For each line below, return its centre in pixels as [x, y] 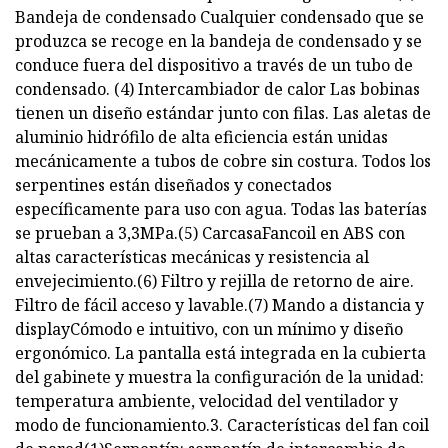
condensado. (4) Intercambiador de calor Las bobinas [217, 89]
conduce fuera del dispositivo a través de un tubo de [214, 65]
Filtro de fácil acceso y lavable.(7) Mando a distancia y [219, 305]
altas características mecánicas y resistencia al [192, 257]
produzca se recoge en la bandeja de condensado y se [218, 41]
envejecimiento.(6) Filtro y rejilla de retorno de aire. [214, 281]
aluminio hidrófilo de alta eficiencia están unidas [201, 137]
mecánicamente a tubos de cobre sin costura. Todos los [223, 161]
